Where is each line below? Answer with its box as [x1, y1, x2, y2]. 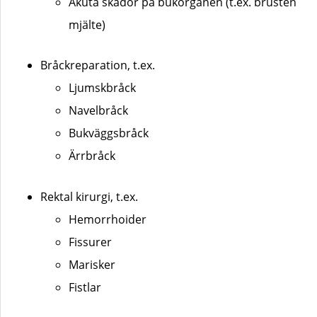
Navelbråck [69, 103, 128, 119]
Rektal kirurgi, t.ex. [40, 188, 138, 204]
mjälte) [69, 16, 105, 33]
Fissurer [69, 234, 112, 250]
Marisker [69, 256, 115, 272]
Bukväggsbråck [69, 125, 149, 142]
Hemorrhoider [69, 211, 146, 227]
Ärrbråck [69, 148, 115, 164]
